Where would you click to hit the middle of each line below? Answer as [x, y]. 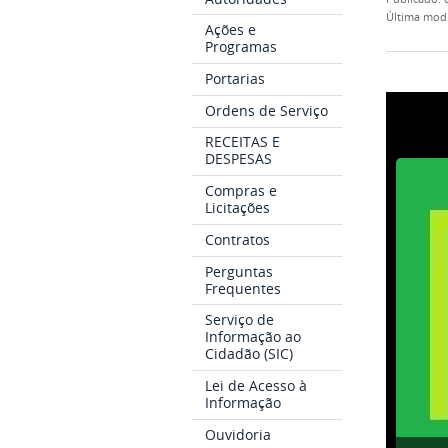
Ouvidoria [238, 434]
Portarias [235, 78]
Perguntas [239, 271]
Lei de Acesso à [256, 386]
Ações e [231, 30]
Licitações [238, 208]
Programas [241, 47]
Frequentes [243, 288]
